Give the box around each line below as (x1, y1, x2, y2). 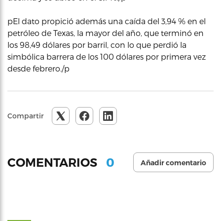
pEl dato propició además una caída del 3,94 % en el (7, 16, 206, 26)
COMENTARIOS (7, 155, 100, 170)
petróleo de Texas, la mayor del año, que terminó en (7, 28, 204, 37)
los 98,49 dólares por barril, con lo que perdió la (7, 40, 186, 49)
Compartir (7, 111, 44, 120)
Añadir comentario (141, 158, 206, 167)
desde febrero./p (7, 64, 70, 73)
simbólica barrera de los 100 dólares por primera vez (7, 52, 206, 61)
